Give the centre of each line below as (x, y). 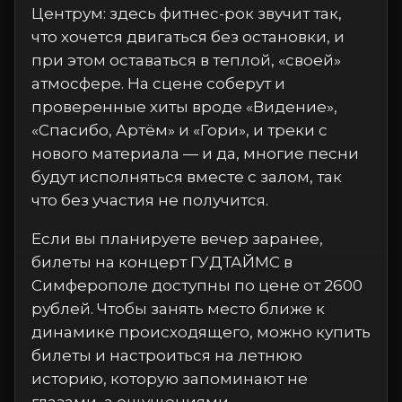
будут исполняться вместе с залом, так (187, 177)
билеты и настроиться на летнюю (167, 355)
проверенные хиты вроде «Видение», (184, 107)
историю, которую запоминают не (170, 379)
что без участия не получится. (150, 200)
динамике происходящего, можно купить (201, 332)
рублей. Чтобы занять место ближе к (178, 309)
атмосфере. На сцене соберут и (158, 83)
